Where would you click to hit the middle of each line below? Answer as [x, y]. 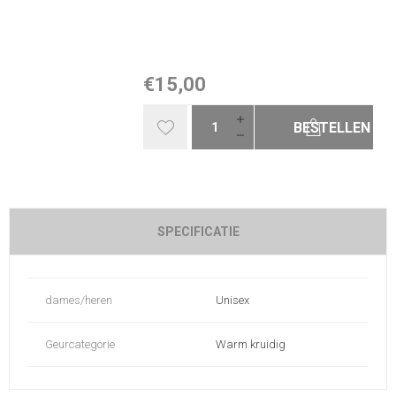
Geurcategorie [80, 344]
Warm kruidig [251, 344]
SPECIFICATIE [198, 231]
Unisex [232, 300]
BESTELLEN [331, 127]
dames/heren [79, 300]
